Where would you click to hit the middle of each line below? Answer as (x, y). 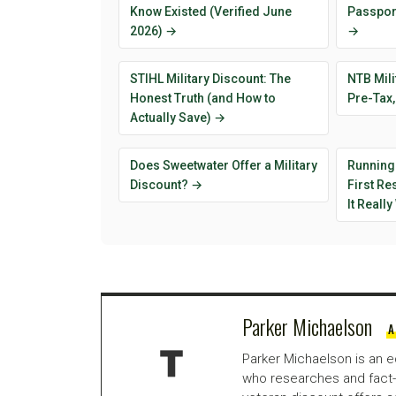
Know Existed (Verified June (211, 12)
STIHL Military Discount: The (210, 79)
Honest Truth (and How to (203, 99)
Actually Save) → (178, 118)
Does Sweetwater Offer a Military (224, 166)
